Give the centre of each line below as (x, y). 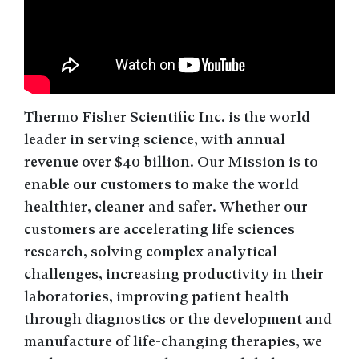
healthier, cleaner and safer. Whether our (166, 207)
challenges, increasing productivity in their (174, 274)
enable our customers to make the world (161, 184)
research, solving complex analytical (151, 252)
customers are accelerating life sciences (159, 229)
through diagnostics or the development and (178, 319)
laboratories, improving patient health (157, 296)
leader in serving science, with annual (155, 139)
